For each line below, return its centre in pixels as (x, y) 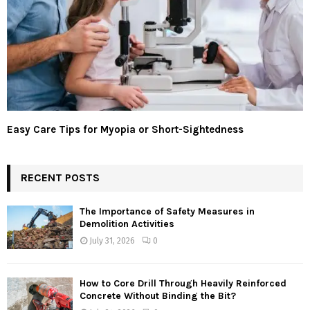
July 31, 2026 (112, 241)
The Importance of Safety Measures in (167, 212)
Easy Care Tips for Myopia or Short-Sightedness (125, 130)
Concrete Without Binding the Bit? (158, 296)
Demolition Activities (127, 224)
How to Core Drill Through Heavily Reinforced (183, 284)
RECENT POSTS (60, 178)
